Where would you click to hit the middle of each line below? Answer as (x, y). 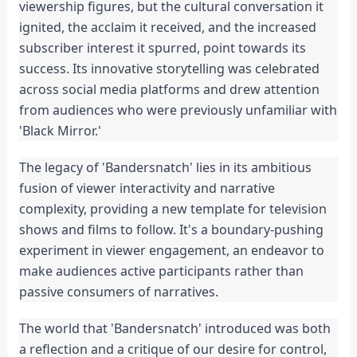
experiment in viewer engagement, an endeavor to (171, 251)
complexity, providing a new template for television (173, 209)
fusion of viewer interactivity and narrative (147, 188)
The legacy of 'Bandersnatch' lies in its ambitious (165, 168)
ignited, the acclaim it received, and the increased (167, 27)
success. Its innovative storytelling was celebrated (169, 69)
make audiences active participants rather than (161, 271)
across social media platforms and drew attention (169, 90)
